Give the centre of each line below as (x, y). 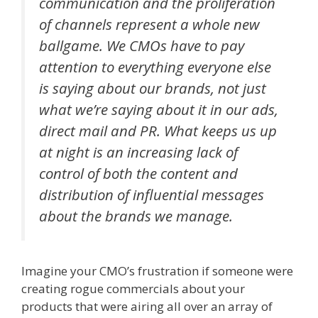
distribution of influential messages (152, 194)
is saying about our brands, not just (153, 88)
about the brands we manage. (136, 215)
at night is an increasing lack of (138, 152)
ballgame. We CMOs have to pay (142, 45)
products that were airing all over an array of (147, 307)
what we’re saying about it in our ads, (159, 109)
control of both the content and (138, 173)
